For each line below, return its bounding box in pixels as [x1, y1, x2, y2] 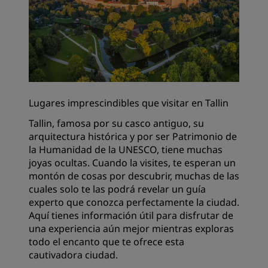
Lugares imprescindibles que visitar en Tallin [29, 96, 229, 110]
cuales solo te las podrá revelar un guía [29, 182, 206, 196]
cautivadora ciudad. [29, 248, 118, 262]
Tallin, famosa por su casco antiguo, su [29, 117, 204, 130]
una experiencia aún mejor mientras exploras [29, 222, 234, 236]
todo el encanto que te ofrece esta [29, 235, 184, 249]
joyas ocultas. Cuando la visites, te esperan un [29, 156, 236, 170]
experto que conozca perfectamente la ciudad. [29, 196, 239, 209]
